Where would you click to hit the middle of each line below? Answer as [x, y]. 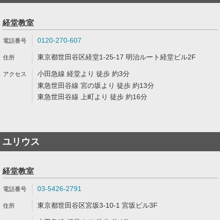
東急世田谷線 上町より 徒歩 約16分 [92, 97]
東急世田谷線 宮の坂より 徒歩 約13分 [96, 85]
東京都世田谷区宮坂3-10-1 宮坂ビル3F [97, 205]
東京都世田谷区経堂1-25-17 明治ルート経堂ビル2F [117, 57]
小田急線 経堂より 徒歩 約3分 [83, 74]
